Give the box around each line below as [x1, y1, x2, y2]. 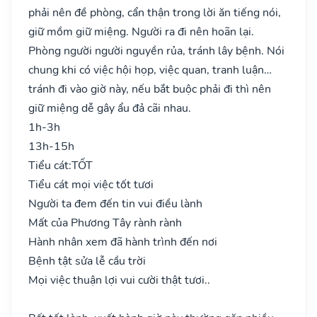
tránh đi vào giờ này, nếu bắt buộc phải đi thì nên [28, 81, 271, 97]
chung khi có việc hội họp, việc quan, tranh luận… [28, 62, 272, 78]
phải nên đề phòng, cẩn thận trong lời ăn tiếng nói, [28, 4, 281, 21]
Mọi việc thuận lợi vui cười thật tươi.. [28, 272, 210, 288]
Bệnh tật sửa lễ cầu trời [28, 253, 146, 269]
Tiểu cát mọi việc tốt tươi [28, 176, 154, 192]
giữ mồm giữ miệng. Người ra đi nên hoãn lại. [28, 23, 254, 40]
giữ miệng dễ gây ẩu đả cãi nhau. [28, 100, 191, 116]
